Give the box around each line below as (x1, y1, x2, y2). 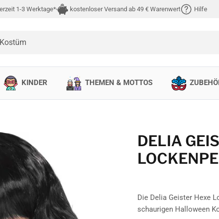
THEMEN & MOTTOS (85, 78, 153, 88)
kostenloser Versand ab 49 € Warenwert (70, 5, 180, 13)
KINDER (22, 78, 47, 88)
